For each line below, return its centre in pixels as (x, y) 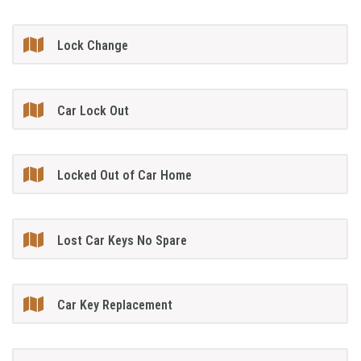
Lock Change (93, 46)
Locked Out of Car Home (125, 176)
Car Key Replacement (115, 305)
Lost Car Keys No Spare (122, 240)
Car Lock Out (93, 110)
